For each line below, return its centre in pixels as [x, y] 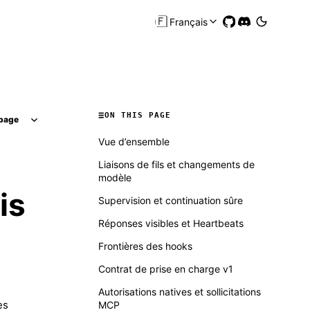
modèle [115, 177]
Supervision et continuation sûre [171, 200]
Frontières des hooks [145, 246]
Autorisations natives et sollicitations [180, 292]
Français [189, 21]
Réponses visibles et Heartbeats [171, 223]
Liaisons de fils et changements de [176, 164]
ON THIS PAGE [138, 115]
